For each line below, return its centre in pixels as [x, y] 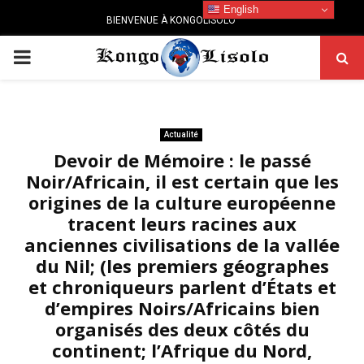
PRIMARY [54, 57]
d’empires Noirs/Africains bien [182, 308]
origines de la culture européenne [182, 202]
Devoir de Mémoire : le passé [182, 160]
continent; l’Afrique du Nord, [182, 350]
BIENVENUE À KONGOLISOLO [171, 20]
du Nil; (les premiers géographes [182, 266]
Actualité [181, 134]
